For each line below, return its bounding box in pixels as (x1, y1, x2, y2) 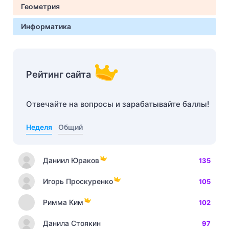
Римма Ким (43, 198, 83, 207)
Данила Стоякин (43, 219, 101, 227)
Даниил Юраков (43, 156, 99, 165)
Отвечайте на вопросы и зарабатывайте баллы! (26, 99, 209, 109)
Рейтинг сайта (26, 69, 91, 80)
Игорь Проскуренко (43, 177, 113, 186)
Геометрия (21, 2, 60, 11)
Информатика (21, 22, 71, 31)
